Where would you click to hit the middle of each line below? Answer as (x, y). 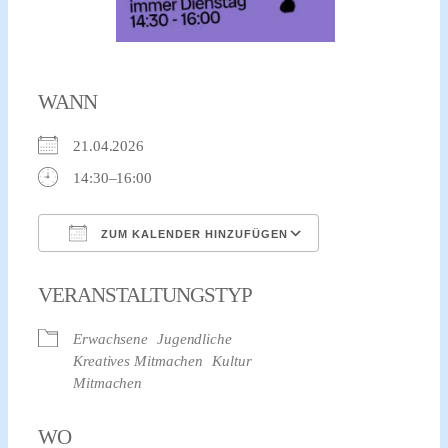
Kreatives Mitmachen (138, 361)
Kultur (232, 361)
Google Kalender (390, 270)
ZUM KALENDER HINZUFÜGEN (192, 234)
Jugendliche (194, 339)
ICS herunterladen (129, 270)
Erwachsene (110, 339)
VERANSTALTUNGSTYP (145, 295)
